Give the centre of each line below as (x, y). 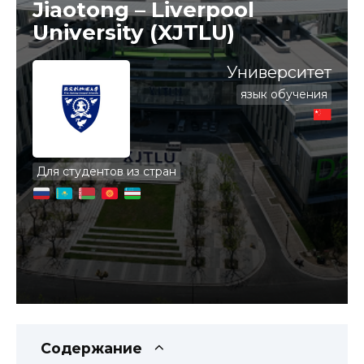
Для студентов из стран (106, 171)
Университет (279, 72)
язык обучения (284, 94)
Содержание (91, 348)
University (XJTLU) (134, 32)
